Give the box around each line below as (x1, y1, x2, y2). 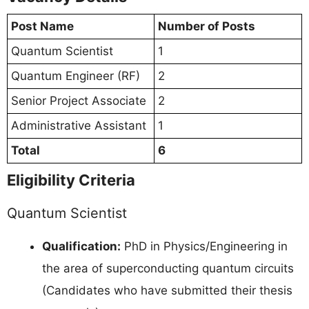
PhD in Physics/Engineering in (121, 239, 288, 254)
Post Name (11, 19, 74, 34)
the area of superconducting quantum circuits (42, 261, 294, 276)
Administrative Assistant (11, 119, 146, 133)
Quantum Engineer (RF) (11, 69, 140, 83)
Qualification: (42, 239, 121, 254)
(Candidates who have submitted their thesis (42, 283, 292, 298)
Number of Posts (158, 19, 255, 34)
